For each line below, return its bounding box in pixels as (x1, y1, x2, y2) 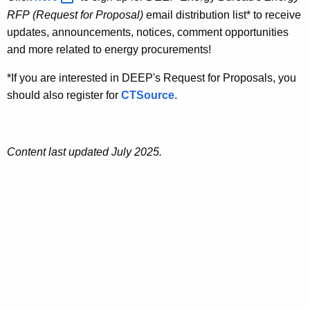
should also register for (7, 89, 121, 101)
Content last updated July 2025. (7, 145, 165, 158)
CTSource (121, 89, 174, 101)
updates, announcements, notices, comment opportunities (7, 26, 289, 38)
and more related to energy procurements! (7, 43, 214, 55)
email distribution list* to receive (143, 8, 301, 21)
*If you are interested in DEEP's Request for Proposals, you (7, 71, 296, 84)
